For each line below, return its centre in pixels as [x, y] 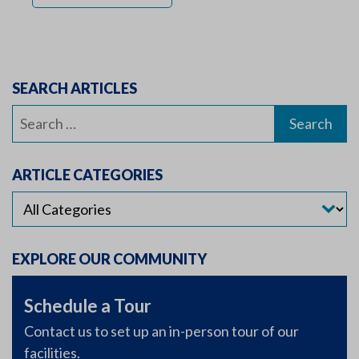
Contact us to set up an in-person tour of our [161, 331]
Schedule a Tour [88, 306]
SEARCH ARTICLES [75, 88]
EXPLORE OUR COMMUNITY [109, 259]
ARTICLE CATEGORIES [87, 175]
